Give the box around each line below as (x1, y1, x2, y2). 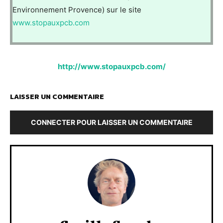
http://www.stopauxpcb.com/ (57, 62, 166, 72)
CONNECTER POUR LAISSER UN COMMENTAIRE (30, 118, 193, 127)
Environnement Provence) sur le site (12, 5, 141, 15)
